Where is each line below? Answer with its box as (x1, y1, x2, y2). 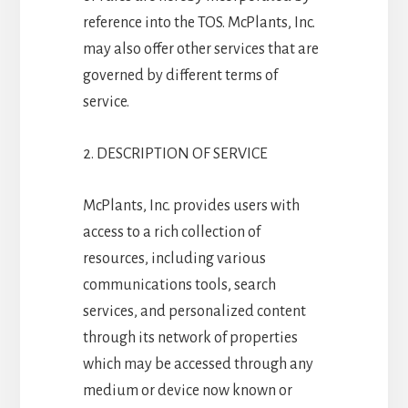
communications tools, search (82, 276, 276, 293)
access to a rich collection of (82, 223, 260, 240)
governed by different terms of (82, 66, 278, 84)
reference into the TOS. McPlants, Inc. (82, 14, 315, 31)
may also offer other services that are (82, 40, 319, 57)
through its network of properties (82, 329, 298, 346)
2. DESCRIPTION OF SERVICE (82, 145, 268, 162)
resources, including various (82, 250, 266, 267)
